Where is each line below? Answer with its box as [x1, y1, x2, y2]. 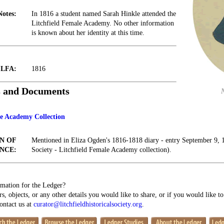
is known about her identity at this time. [31, 29, 144, 36]
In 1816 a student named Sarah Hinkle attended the [31, 10, 176, 17]
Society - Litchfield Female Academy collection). [31, 145, 171, 153]
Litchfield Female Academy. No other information [31, 19, 174, 27]
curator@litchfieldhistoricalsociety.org [33, 200, 142, 208]
